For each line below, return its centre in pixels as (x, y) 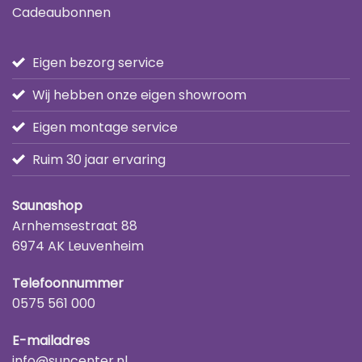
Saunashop (47, 206)
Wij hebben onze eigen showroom (139, 95)
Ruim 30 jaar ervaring (99, 160)
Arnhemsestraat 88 (75, 226)
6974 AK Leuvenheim (78, 246)
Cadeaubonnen (61, 13)
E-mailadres (51, 340)
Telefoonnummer (68, 283)
